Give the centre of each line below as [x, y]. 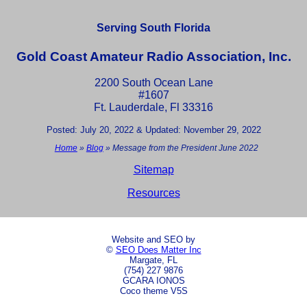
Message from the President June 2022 [185, 148]
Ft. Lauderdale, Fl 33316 [153, 108]
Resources [153, 193]
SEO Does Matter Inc [158, 250]
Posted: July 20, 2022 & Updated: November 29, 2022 [153, 130]
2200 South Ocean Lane [153, 83]
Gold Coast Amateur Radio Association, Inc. [153, 56]
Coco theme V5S [153, 291]
